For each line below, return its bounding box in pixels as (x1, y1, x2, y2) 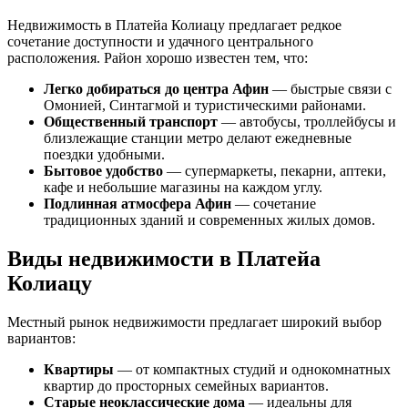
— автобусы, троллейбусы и (218, 113, 396, 129)
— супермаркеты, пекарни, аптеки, (163, 162, 386, 178)
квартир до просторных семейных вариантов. (44, 377, 329, 393)
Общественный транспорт (44, 113, 218, 129)
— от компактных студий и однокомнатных (114, 361, 391, 377)
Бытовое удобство (44, 162, 163, 178)
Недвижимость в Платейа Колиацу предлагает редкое (7, 16, 342, 33)
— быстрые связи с (269, 80, 392, 97)
